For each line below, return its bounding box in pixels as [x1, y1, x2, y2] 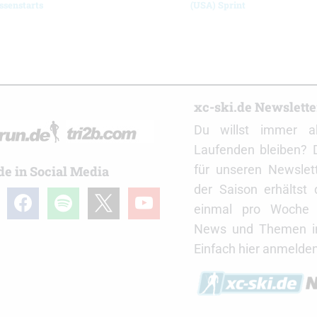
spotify [46, 189, 85, 204]
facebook [6, 189, 59, 204]
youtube [127, 189, 173, 204]
